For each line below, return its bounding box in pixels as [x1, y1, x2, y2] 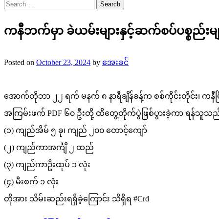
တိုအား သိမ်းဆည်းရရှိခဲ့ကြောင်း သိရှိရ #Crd [4, 194, 149, 203]
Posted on [4, 58, 36, 66]
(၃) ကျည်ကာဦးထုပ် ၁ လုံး [4, 160, 90, 169]
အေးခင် [102, 58, 129, 66]
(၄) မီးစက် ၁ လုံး [4, 177, 59, 186]
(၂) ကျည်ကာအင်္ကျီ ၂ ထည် [4, 143, 94, 152]
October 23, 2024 [36, 58, 90, 66]
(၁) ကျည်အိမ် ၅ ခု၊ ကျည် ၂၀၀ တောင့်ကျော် [4, 126, 147, 134]
